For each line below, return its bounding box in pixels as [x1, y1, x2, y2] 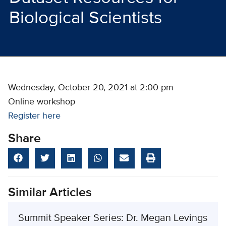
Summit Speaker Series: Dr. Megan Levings [18, 212, 207, 223]
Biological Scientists [9, 9, 162, 27]
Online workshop [8, 97, 75, 106]
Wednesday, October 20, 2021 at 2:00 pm [8, 83, 174, 92]
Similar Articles [8, 186, 92, 199]
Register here [8, 111, 61, 121]
